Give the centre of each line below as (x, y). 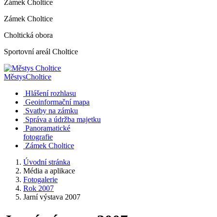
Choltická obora (28, 35)
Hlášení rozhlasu (51, 93)
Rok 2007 (39, 188)
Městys (15, 77)
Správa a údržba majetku (63, 119)
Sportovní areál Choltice (41, 52)
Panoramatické (48, 128)
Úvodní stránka (47, 162)
